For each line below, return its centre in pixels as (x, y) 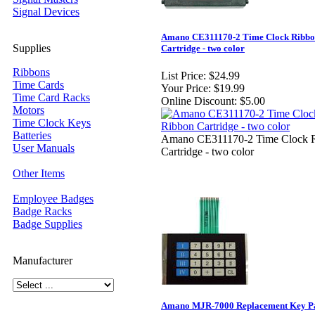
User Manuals (44, 148)
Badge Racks (42, 211)
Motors (28, 110)
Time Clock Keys (52, 123)
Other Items (39, 173)
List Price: (184, 76)
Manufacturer (43, 261)
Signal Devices (46, 12)
